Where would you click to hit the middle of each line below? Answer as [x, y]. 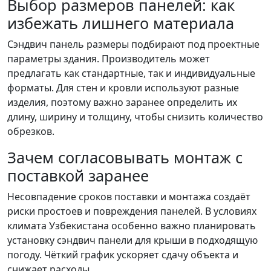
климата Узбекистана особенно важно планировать [132, 226]
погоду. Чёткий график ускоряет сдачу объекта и [123, 255]
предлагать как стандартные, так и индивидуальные [131, 73]
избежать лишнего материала [121, 23]
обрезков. [31, 131]
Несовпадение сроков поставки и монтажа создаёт [129, 197]
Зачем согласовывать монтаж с [125, 157]
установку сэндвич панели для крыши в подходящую [132, 240]
